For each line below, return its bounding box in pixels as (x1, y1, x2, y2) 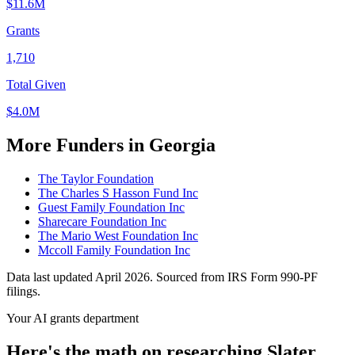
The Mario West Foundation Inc (38, 229, 198, 243)
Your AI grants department (6, 311, 139, 326)
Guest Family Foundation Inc (38, 200, 185, 215)
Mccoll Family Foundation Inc (38, 243, 190, 258)
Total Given (6, 78, 66, 92)
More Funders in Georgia (6, 135, 216, 156)
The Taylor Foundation (38, 172, 154, 186)
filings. (6, 284, 40, 299)
